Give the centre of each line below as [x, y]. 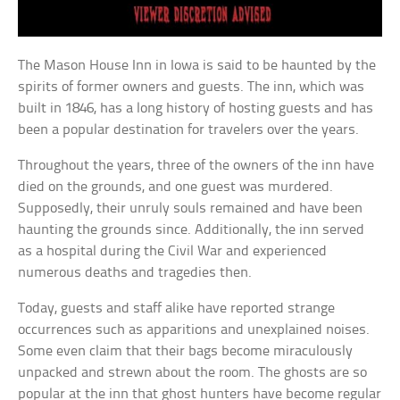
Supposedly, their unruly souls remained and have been [191, 209]
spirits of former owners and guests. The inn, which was [192, 87]
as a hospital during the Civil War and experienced [173, 252]
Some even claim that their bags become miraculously [186, 352]
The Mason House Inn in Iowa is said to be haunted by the [197, 66]
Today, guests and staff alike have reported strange [177, 309]
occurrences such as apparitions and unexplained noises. [194, 330]
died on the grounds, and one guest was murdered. [176, 187]
